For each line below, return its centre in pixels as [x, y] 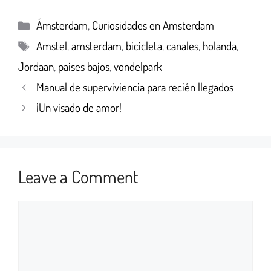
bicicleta [144, 46]
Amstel [52, 46]
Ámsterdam [62, 25]
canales [183, 46]
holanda [220, 46]
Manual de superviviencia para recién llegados [135, 87]
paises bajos [84, 67]
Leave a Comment [78, 177]
